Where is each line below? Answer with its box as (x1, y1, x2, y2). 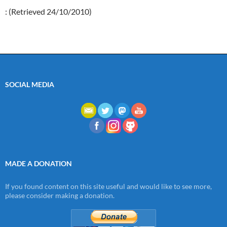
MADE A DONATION (5, 159, 72, 168)
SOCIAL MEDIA (5, 80, 54, 89)
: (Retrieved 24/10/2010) (5, 7, 92, 17)
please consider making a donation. (5, 191, 115, 200)
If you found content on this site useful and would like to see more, (5, 182, 212, 191)
